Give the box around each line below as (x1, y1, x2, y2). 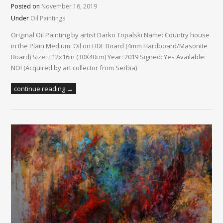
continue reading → (14, 84, 74, 94)
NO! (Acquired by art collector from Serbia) (11, 63, 137, 73)
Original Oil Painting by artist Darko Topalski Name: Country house (11, 30, 210, 40)
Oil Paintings (30, 14, 66, 23)
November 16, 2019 (41, 2, 98, 11)
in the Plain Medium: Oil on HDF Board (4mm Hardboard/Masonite (11, 41, 208, 51)
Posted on (11, 2, 42, 11)
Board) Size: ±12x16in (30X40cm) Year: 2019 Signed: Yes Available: (11, 52, 206, 62)
